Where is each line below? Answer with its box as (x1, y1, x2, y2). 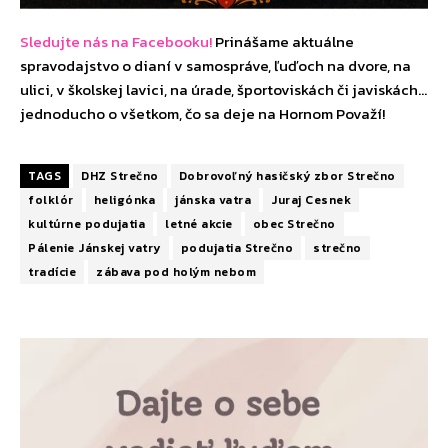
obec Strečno (252, 215, 336, 234)
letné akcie (165, 215, 233, 234)
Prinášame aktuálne (212, 30, 354, 54)
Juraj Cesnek (271, 191, 351, 210)
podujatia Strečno (180, 239, 293, 258)
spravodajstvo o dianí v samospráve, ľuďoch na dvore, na (20, 54, 411, 78)
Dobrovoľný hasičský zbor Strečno (178, 167, 396, 186)
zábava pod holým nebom (96, 263, 256, 282)
